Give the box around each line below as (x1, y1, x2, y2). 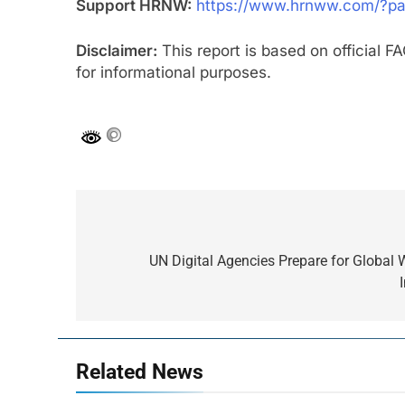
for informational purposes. (76, 62, 271, 81)
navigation (93, 252, 194, 278)
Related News (76, 359, 203, 385)
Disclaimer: (76, 41, 157, 60)
